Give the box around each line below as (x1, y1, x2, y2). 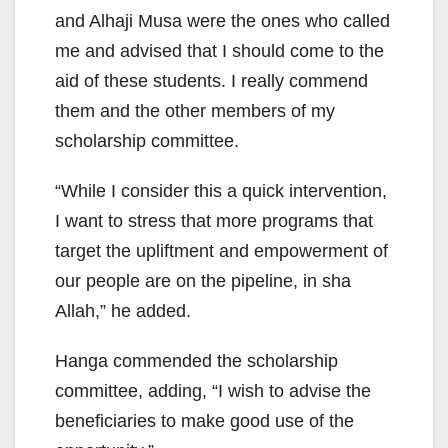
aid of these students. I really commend (55, 71, 368, 92)
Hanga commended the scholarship (55, 351, 338, 372)
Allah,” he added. (55, 301, 191, 322)
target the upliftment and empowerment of (55, 241, 388, 262)
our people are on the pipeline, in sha (55, 271, 351, 292)
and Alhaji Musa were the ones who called (55, 11, 390, 32)
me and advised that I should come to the (55, 41, 384, 62)
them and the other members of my (55, 101, 335, 122)
